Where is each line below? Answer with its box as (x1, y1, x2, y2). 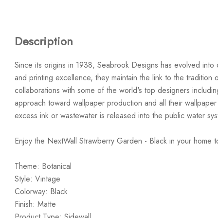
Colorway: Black (15, 186, 68, 197)
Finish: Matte (15, 199, 56, 210)
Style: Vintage (15, 173, 60, 184)
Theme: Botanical (15, 161, 72, 172)
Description (15, 33, 73, 50)
